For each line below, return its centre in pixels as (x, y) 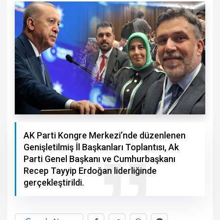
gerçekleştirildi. (54, 183)
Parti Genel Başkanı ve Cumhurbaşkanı (99, 159)
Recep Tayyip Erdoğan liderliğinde (90, 171)
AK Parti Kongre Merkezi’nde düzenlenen (105, 136)
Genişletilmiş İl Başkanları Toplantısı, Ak (101, 147)
